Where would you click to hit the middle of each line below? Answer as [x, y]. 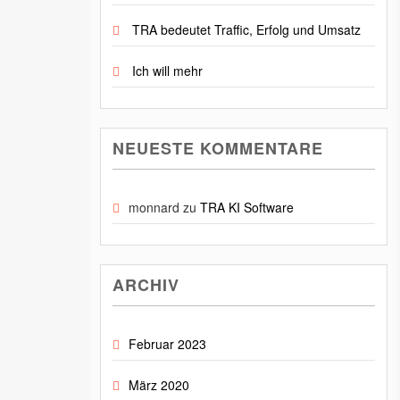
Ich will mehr [167, 71]
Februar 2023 [167, 344]
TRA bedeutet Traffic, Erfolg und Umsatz [246, 30]
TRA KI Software [247, 208]
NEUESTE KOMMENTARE [218, 149]
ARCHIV [146, 285]
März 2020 [159, 385]
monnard [154, 208]
